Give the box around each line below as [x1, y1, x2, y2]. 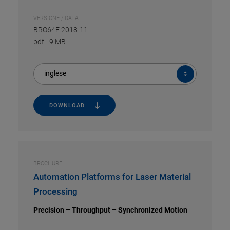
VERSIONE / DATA [33, 14, 79, 22]
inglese [44, 69, 66, 78]
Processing [33, 186, 78, 197]
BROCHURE [33, 160, 62, 167]
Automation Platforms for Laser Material [33, 171, 191, 182]
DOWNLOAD [49, 102, 85, 109]
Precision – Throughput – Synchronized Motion [33, 205, 187, 214]
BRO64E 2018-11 [33, 25, 88, 34]
